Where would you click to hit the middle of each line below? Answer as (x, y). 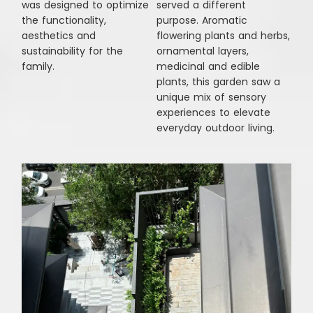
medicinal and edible (208, 67)
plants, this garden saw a (218, 82)
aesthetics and (59, 36)
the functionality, (64, 21)
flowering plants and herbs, (223, 36)
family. (38, 67)
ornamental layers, (203, 51)
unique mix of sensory (211, 97)
